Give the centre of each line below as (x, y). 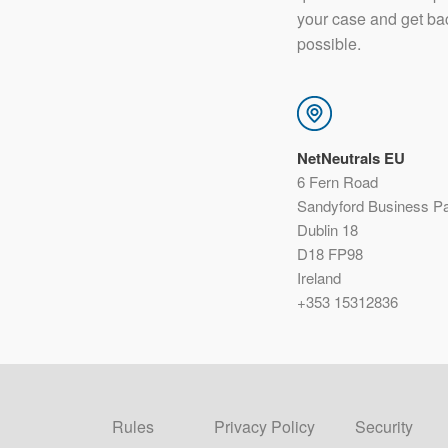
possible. (329, 43)
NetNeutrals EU (351, 158)
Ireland (319, 277)
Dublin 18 (327, 229)
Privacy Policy (264, 426)
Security (384, 426)
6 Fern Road (337, 181)
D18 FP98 (332, 253)
